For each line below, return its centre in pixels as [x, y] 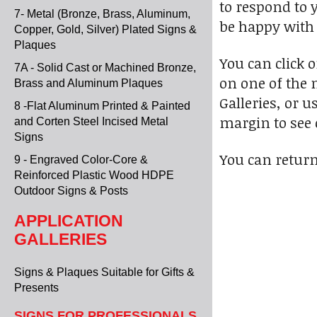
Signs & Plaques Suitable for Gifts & [104, 272]
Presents [36, 288]
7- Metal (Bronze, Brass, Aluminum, [102, 14]
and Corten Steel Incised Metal [91, 121]
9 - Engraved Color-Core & [81, 160]
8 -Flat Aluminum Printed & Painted [102, 106]
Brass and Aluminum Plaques [88, 83]
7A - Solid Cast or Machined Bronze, [105, 68]
